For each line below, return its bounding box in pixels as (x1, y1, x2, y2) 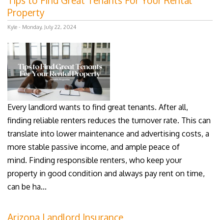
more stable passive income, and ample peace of (7, 141, 180, 152)
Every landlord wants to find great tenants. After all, (7, 102, 188, 112)
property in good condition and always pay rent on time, (7, 168, 205, 178)
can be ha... (7, 181, 47, 192)
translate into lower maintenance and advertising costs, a (7, 128, 209, 138)
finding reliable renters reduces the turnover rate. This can (7, 115, 211, 125)
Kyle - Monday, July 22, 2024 (7, 24, 76, 30)
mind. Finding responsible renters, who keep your (7, 155, 182, 165)
